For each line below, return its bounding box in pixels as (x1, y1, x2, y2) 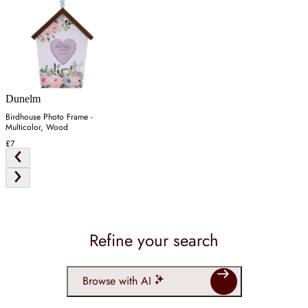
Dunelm (5, 92, 41, 104)
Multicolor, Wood (5, 120, 68, 133)
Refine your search (89, 228, 219, 252)
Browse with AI (82, 273, 151, 289)
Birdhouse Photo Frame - (5, 110, 93, 123)
